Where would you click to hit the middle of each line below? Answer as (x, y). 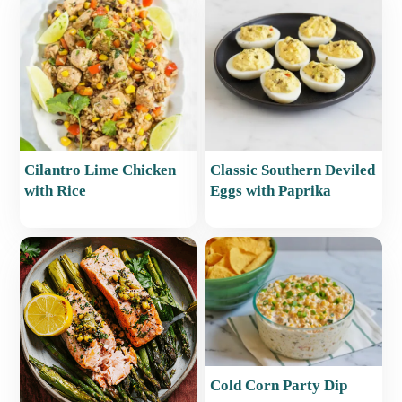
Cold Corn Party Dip (279, 385)
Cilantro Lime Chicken (100, 170)
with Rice (56, 191)
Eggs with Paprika (271, 191)
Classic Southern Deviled (293, 170)
